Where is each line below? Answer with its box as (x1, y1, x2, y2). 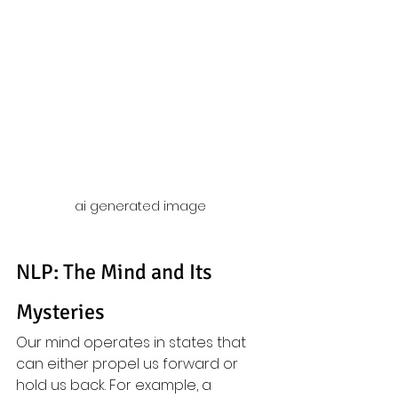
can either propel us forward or (16, 354, 242, 374)
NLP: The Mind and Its (16, 259, 217, 285)
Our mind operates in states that (16, 332, 250, 353)
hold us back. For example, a (16, 375, 215, 395)
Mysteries (16, 298, 105, 325)
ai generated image (75, 197, 210, 215)
